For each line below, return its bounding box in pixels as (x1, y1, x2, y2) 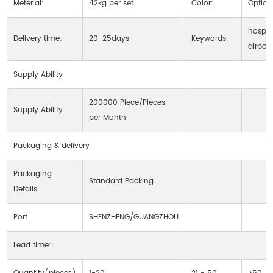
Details (13, 183, 38, 195)
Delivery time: (13, 32, 63, 44)
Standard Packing (89, 175, 154, 187)
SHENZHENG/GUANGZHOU (89, 211, 179, 223)
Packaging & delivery (13, 140, 90, 152)
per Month (89, 112, 127, 124)
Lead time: (13, 239, 52, 251)
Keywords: (191, 32, 229, 44)
